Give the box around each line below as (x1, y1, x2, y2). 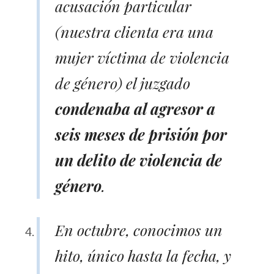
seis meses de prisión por (55, 124, 227, 144)
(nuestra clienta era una (55, 21, 213, 42)
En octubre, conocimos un (55, 219, 223, 240)
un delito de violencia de (55, 149, 222, 170)
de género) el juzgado (55, 72, 190, 93)
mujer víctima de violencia (55, 46, 229, 67)
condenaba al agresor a (55, 98, 215, 119)
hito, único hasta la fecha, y (55, 245, 231, 265)
